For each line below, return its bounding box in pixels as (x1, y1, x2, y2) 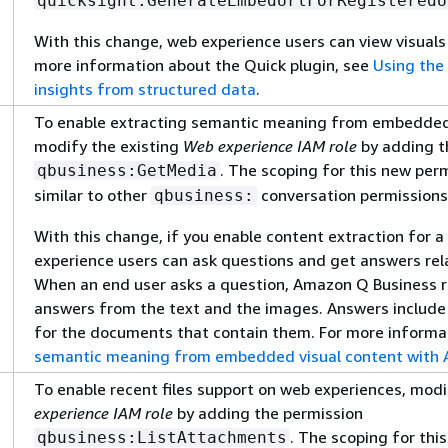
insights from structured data (34, 79, 256, 99)
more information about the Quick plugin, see (34, 55, 373, 75)
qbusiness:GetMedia (37, 161, 217, 180)
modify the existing (34, 136, 183, 156)
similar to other (34, 185, 151, 205)
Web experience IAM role (183, 136, 357, 156)
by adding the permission (173, 403, 363, 423)
